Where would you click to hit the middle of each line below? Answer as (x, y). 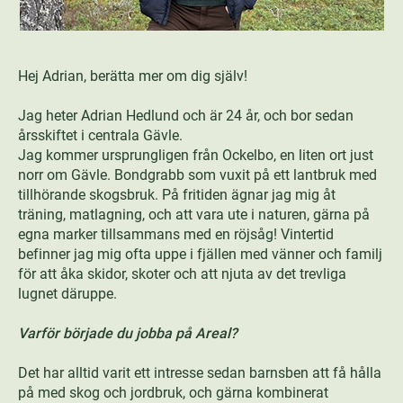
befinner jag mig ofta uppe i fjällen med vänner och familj (200, 254)
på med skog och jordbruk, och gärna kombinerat (173, 393)
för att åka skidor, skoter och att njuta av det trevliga (182, 274)
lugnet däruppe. (67, 294)
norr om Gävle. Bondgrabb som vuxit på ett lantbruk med (197, 175)
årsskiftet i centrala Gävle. (100, 135)
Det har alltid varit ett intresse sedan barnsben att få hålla (200, 373)
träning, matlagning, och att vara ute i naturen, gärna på (194, 215)
